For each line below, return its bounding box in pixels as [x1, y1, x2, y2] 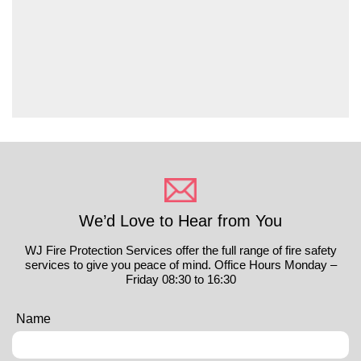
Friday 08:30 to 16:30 [125, 272, 236, 286]
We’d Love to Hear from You [79, 211, 282, 230]
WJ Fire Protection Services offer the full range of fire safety [24, 243, 337, 257]
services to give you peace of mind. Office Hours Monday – [24, 257, 337, 272]
